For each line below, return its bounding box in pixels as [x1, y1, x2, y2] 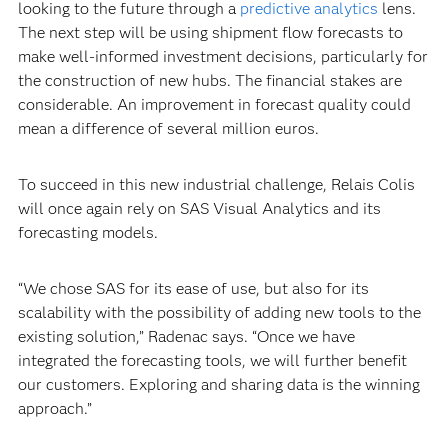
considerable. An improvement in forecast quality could [17, 95, 411, 114]
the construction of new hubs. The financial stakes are [17, 71, 402, 90]
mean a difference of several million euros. [17, 119, 319, 138]
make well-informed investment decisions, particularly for [17, 47, 428, 66]
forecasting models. [17, 223, 158, 242]
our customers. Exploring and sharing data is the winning [17, 375, 420, 394]
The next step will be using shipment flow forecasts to [17, 23, 403, 42]
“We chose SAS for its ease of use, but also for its [17, 279, 369, 298]
